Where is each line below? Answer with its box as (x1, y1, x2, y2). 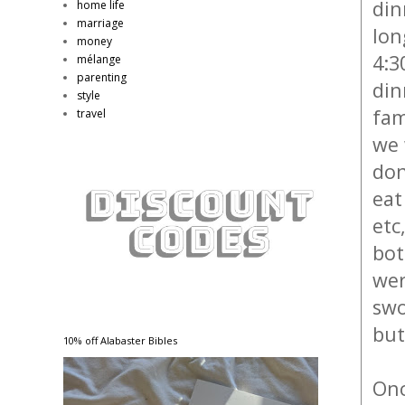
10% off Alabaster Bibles (63, 334, 177, 347)
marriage (77, 15, 124, 31)
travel (77, 106, 106, 121)
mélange (77, 52, 121, 67)
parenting (77, 70, 127, 85)
